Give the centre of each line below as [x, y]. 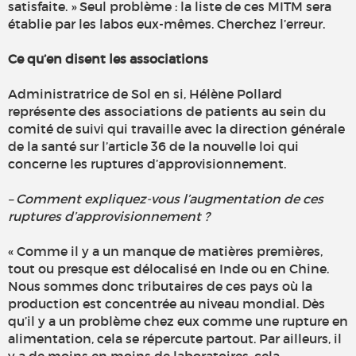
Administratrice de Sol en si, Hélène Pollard [145, 94]
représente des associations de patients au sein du [167, 112]
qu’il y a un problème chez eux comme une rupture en [178, 321]
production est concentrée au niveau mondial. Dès [166, 304]
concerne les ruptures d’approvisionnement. [147, 164]
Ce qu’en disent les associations [108, 59]
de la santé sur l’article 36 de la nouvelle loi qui [153, 147]
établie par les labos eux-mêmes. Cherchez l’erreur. [166, 24]
